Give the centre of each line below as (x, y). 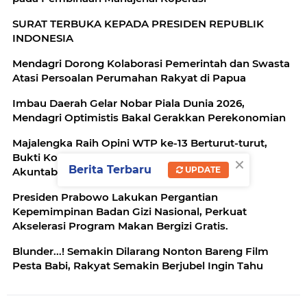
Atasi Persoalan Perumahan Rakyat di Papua (129, 78)
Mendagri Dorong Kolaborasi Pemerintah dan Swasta (151, 63)
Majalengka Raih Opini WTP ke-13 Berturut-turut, (140, 143)
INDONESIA (43, 38)
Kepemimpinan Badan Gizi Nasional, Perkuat (130, 211)
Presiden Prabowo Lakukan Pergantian (115, 197)
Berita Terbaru (110, 170)
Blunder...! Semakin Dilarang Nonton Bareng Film (140, 251)
